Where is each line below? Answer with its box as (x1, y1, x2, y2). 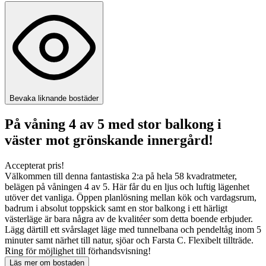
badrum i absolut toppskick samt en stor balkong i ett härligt (5, 203, 227, 214)
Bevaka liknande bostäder (9, 94, 99, 103)
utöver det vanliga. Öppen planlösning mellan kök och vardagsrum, (5, 192, 256, 203)
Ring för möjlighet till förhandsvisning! (5, 246, 151, 256)
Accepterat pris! (5, 160, 64, 171)
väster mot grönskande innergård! (5, 132, 213, 148)
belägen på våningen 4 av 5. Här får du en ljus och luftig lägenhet (5, 182, 249, 192)
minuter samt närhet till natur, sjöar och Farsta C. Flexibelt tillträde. (5, 235, 254, 246)
